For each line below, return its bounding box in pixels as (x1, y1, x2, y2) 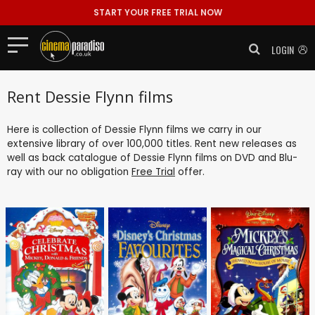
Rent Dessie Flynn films (7, 86, 173, 107)
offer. (175, 165, 205, 179)
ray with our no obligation (7, 165, 131, 179)
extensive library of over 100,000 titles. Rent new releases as (7, 136, 297, 150)
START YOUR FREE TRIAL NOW (93, 6, 222, 18)
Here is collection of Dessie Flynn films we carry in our (7, 122, 262, 136)
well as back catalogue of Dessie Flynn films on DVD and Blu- (7, 150, 297, 165)
